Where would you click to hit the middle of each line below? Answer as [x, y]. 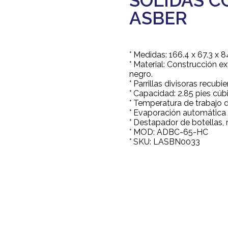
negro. [141, 74]
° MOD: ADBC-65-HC [169, 132]
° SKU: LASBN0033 [165, 142]
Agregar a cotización [181, 167]
